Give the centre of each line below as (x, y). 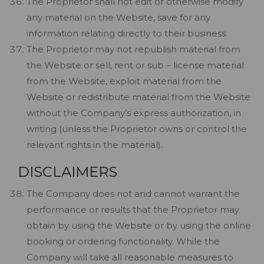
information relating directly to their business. (127, 33)
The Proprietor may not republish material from (133, 49)
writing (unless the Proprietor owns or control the (137, 129)
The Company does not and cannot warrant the (133, 194)
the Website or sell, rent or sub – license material (135, 65)
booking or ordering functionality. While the (123, 241)
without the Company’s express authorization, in (134, 113)
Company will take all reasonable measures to (130, 257)
